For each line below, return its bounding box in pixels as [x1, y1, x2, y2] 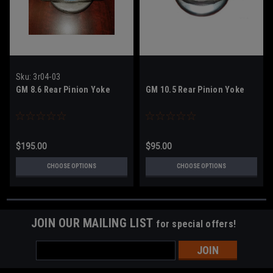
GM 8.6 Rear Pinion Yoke [16, 84, 110, 94]
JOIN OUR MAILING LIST [30, 215, 157, 230]
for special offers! [156, 218, 236, 230]
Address [36, 254, 69, 264]
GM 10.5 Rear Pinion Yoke [146, 84, 244, 94]
